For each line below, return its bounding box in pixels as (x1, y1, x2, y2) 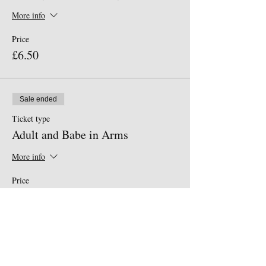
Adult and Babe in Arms (12, 126, 128, 142)
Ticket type (12, 113, 50, 124)
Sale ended (20, 95, 57, 103)
